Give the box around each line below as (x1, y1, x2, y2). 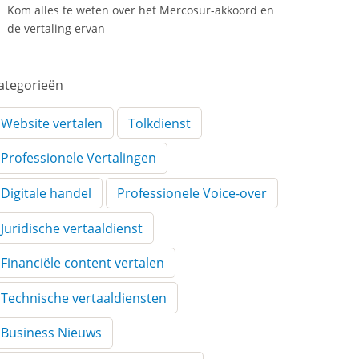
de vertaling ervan (6, 21, 105, 37)
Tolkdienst (128, 114, 192, 132)
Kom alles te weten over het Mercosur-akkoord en (6, 2, 274, 18)
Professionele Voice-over (117, 184, 268, 202)
